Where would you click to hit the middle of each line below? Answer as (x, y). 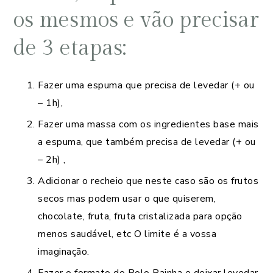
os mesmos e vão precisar (136, 20)
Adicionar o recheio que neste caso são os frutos (148, 181)
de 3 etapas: (70, 48)
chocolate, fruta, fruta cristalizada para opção (140, 216)
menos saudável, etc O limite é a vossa (127, 234)
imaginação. (64, 251)
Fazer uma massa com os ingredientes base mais (148, 124)
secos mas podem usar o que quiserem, (127, 198)
